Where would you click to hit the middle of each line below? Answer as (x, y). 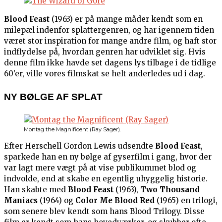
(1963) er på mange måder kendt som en (126, 19)
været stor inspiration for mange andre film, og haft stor (110, 41)
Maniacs (21, 201)
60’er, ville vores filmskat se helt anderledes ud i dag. (105, 73)
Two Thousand (170, 190)
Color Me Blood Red (115, 201)
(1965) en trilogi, (186, 201)
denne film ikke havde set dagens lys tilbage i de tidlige (110, 62)
